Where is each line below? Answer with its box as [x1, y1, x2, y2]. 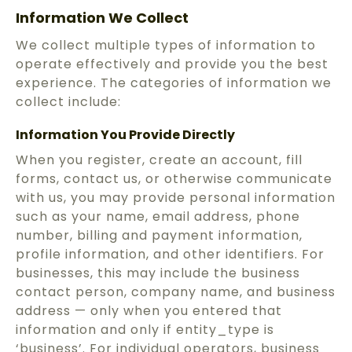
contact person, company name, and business [16, 283, 335, 302]
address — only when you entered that [16, 302, 282, 321]
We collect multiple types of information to [16, 36, 316, 55]
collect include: [16, 93, 121, 112]
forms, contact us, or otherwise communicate [16, 170, 332, 189]
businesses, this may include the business [16, 264, 300, 283]
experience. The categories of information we [16, 74, 332, 93]
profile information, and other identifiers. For [16, 245, 324, 264]
